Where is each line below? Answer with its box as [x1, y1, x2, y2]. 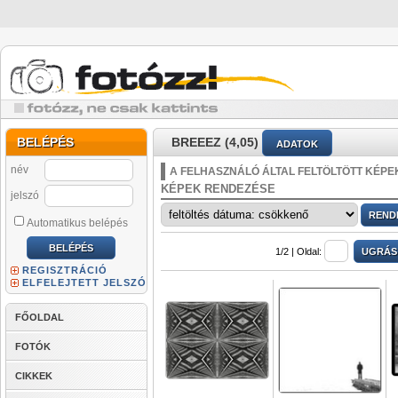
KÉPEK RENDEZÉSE [161, 182, 275, 195]
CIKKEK [15, 370, 52, 381]
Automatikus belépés [27, 217, 128, 229]
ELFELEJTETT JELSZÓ [22, 277, 147, 288]
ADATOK [276, 139, 318, 150]
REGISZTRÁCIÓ [22, 265, 107, 275]
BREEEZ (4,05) [171, 135, 259, 149]
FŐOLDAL [15, 312, 64, 322]
